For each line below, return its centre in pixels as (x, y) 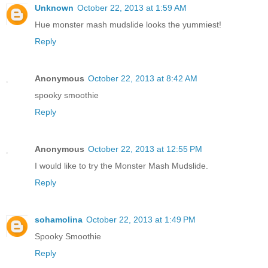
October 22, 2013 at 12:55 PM (145, 149)
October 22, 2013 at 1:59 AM (132, 8)
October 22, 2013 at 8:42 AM (143, 79)
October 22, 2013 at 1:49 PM (141, 220)
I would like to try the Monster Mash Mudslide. (121, 166)
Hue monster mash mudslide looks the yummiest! (128, 25)
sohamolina (59, 220)
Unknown (54, 8)
